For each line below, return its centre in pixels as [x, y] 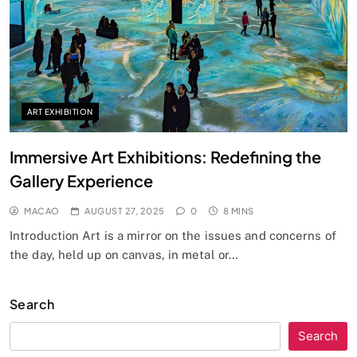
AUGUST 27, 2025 [125, 210]
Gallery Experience [81, 180]
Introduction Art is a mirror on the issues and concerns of [173, 235]
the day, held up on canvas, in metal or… [124, 254]
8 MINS [239, 210]
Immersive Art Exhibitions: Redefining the [165, 156]
